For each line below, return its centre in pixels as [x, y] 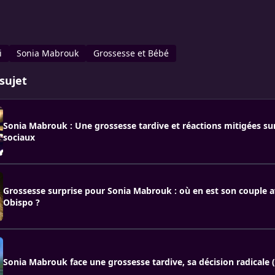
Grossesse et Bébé [131, 53]
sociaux [19, 137]
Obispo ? [21, 202]
